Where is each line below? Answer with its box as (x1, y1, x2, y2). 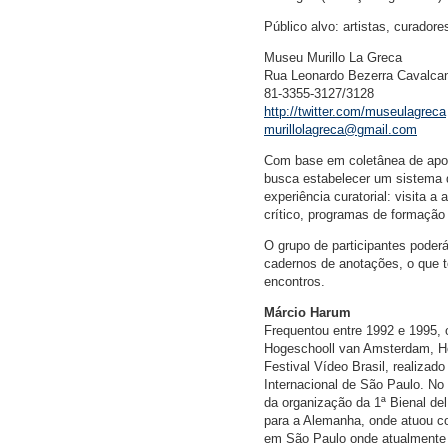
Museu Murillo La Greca (264, 50, 402, 66)
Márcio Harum (264, 305, 351, 321)
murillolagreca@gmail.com (264, 122, 417, 138)
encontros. (264, 274, 325, 290)
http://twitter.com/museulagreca (264, 104, 446, 120)
